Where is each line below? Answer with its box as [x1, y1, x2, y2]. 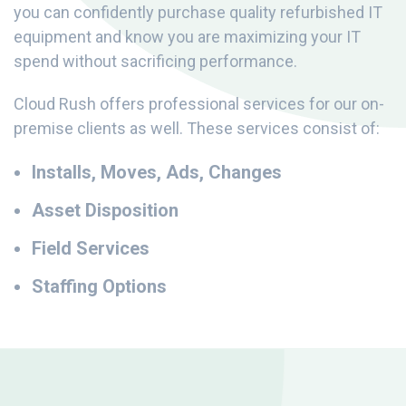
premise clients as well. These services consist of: [14, 119, 380, 139]
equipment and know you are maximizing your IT [14, 27, 361, 47]
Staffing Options [32, 275, 167, 298]
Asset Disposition [32, 199, 179, 222]
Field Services [32, 237, 150, 260]
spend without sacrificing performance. [14, 52, 297, 72]
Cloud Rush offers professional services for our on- [14, 94, 384, 114]
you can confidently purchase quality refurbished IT [14, 3, 382, 23]
